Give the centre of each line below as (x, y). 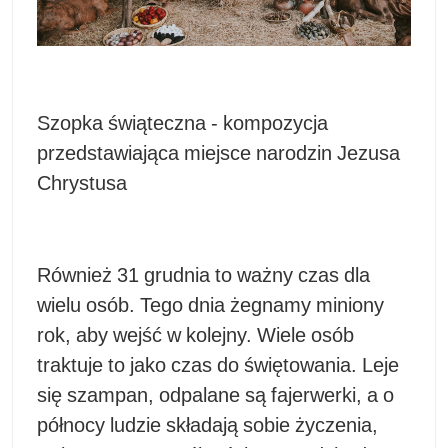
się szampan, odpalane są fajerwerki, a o (215, 395)
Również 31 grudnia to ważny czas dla (203, 275)
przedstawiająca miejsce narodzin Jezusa (218, 153)
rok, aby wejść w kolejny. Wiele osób (195, 335)
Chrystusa (82, 183)
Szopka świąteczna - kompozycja (182, 123)
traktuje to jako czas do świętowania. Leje (218, 365)
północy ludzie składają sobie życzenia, (207, 425)
